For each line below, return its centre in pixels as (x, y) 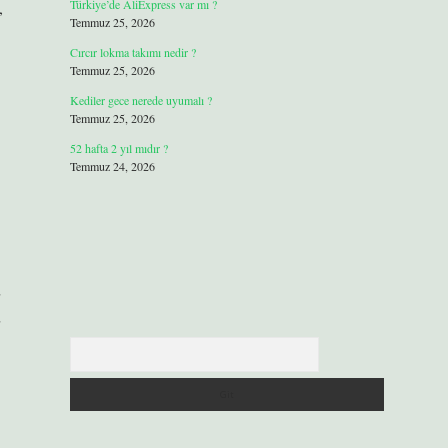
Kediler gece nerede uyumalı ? (140, 100)
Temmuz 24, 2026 (112, 166)
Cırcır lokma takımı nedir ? (132, 52)
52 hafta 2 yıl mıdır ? (118, 148)
